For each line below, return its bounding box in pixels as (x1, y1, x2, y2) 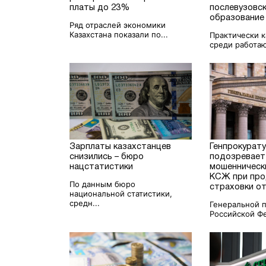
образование (210, 14, 265, 22)
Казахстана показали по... (69, 29, 169, 39)
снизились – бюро (69, 153, 144, 161)
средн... (69, 198, 100, 208)
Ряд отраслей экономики (69, 20, 166, 30)
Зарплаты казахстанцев (69, 142, 172, 151)
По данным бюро (69, 179, 136, 189)
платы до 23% (69, 4, 130, 12)
